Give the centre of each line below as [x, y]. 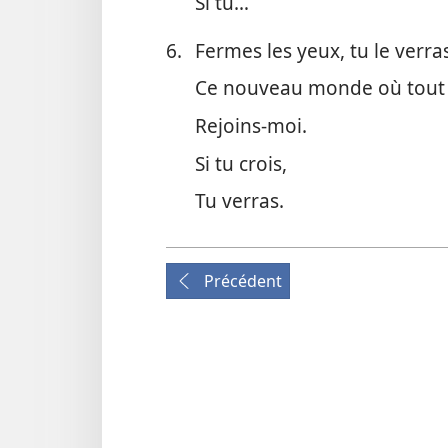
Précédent [243, 281]
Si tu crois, [240, 163]
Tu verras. [239, 201]
